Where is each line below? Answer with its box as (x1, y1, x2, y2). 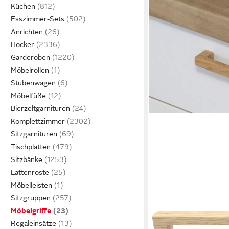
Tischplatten (11, 143, 51, 151)
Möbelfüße (11, 91, 46, 100)
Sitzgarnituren (11, 130, 57, 138)
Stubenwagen (11, 79, 56, 87)
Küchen (11, 2, 35, 10)
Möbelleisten (11, 181, 52, 189)
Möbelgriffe (11, 207, 51, 215)
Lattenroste (11, 168, 49, 176)
